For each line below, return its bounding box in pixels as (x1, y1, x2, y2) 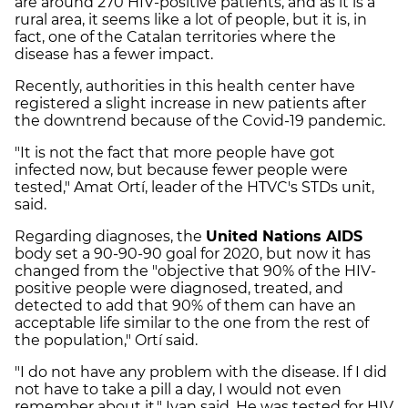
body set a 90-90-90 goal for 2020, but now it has (15, 245, 371, 263)
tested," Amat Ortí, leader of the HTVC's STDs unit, (15, 178, 374, 197)
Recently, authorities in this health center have (15, 77, 355, 96)
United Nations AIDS (206, 228, 362, 246)
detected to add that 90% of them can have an (15, 297, 356, 315)
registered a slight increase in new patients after (15, 95, 366, 113)
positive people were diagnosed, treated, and (15, 280, 343, 298)
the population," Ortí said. (15, 331, 198, 350)
